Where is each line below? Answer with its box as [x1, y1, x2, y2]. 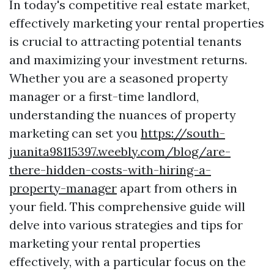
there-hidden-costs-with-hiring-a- [9, 162, 211, 177]
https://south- [141, 125, 225, 141]
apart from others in [117, 180, 237, 196]
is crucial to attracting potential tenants [9, 34, 242, 49]
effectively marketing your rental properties [9, 15, 264, 31]
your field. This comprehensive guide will [9, 199, 245, 214]
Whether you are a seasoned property [9, 70, 228, 86]
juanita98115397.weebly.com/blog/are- [9, 144, 231, 159]
